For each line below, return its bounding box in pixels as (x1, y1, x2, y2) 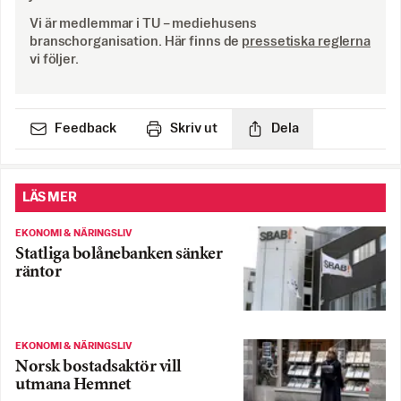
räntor (15, 264, 61, 282)
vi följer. (30, 53, 79, 67)
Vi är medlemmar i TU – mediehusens (30, 17, 258, 31)
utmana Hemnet (15, 376, 132, 394)
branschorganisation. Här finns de (30, 35, 240, 49)
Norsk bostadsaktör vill (15, 358, 182, 376)
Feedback (55, 122, 116, 136)
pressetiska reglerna (242, 35, 371, 49)
